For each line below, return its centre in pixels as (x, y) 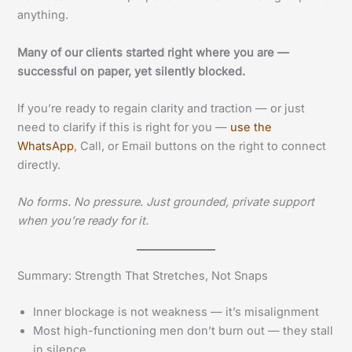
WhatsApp (46, 146)
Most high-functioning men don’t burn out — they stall (183, 330)
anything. (43, 15)
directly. (39, 165)
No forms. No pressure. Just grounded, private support (166, 202)
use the (251, 127)
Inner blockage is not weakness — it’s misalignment (176, 312)
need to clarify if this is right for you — (124, 127)
